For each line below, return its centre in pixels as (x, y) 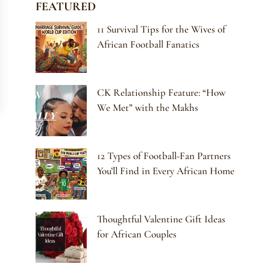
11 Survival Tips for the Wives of (162, 30)
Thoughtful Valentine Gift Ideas (162, 219)
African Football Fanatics (149, 45)
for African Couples (137, 234)
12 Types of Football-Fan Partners (164, 156)
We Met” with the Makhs (148, 108)
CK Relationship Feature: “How (162, 93)
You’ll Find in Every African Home (166, 171)
